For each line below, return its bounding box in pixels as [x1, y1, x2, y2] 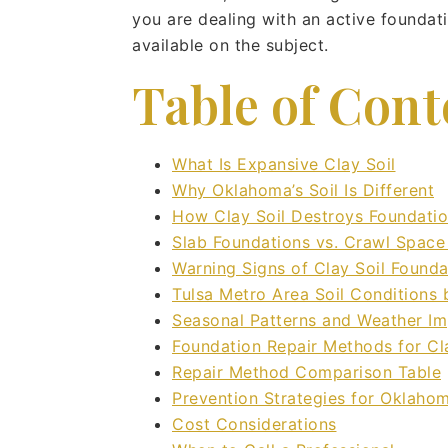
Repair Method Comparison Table [172, 362, 441, 382]
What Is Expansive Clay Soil [172, 154, 396, 174]
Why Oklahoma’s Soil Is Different [172, 180, 434, 200]
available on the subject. [132, 35, 329, 55]
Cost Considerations [172, 414, 337, 434]
